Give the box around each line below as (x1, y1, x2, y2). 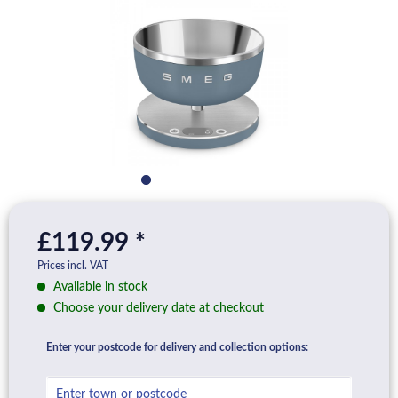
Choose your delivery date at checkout (50, 302, 264, 314)
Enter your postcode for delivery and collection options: (46, 342, 308, 353)
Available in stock (50, 281, 147, 293)
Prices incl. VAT (37, 260, 108, 271)
